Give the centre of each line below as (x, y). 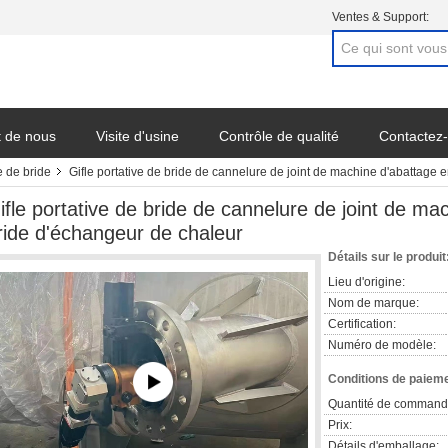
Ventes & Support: (380, 17)
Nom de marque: (373, 303)
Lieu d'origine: (366, 282)
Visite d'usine (137, 136)
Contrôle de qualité (279, 136)
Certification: (362, 324)
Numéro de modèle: (382, 345)
